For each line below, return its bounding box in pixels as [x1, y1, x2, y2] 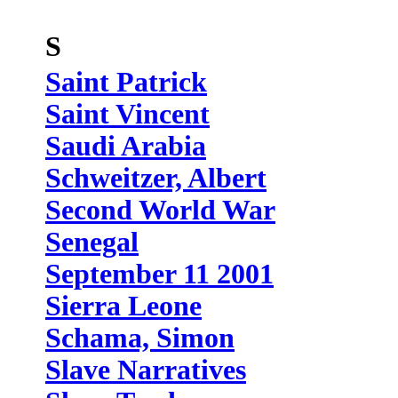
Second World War [45, 195, 275, 226]
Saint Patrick [45, 67, 207, 98]
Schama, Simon [45, 322, 235, 354]
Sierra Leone [45, 291, 202, 322]
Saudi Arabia [45, 131, 206, 162]
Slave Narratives [45, 354, 246, 386]
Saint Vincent [45, 99, 210, 130]
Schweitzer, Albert [45, 163, 267, 194]
